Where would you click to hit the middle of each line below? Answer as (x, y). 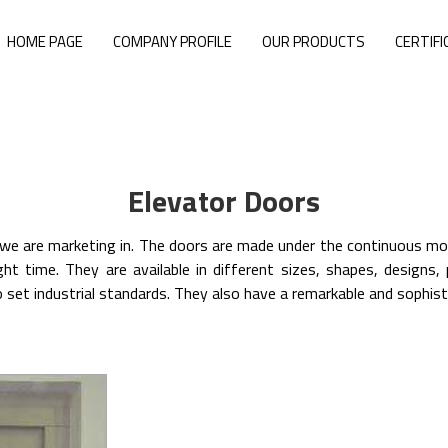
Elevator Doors (224, 201)
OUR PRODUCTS (313, 41)
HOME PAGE (45, 41)
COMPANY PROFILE (172, 41)
